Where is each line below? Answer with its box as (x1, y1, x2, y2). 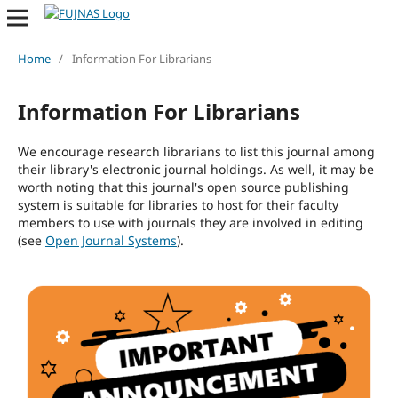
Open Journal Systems (44, 231, 177, 249)
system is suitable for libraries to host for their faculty (17, 195, 338, 213)
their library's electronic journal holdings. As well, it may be (17, 160, 374, 178)
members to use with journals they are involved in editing (17, 213, 363, 231)
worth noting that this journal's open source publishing (17, 178, 349, 195)
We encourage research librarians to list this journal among (17, 142, 375, 160)
